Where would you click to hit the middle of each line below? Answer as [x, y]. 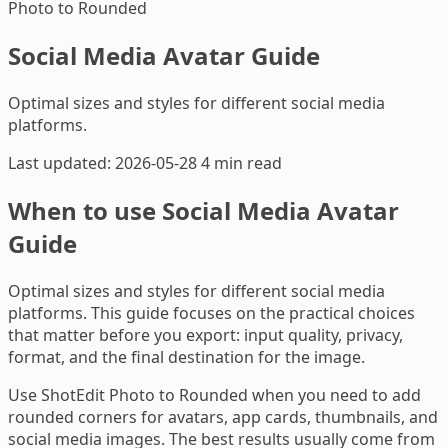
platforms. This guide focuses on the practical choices [211, 312]
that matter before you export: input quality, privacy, [205, 334]
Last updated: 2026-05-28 [102, 162]
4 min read [241, 162]
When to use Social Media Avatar [203, 210]
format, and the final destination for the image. [186, 356]
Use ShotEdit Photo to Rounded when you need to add [214, 394]
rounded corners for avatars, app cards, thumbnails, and [223, 416]
